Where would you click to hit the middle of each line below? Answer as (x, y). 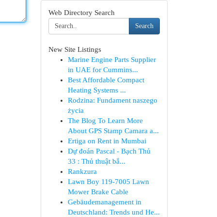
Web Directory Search (81, 13)
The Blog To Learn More (105, 121)
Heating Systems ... (97, 90)
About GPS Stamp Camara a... (113, 131)
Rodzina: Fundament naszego (112, 100)
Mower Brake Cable (98, 192)
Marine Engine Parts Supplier (112, 60)
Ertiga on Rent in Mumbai (107, 141)
